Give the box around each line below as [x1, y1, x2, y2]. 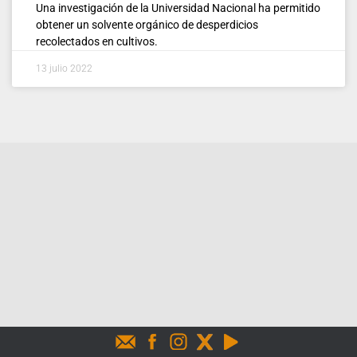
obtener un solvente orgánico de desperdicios [36, 18, 258, 31]
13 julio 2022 [36, 62, 92, 74]
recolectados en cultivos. [36, 34, 158, 48]
